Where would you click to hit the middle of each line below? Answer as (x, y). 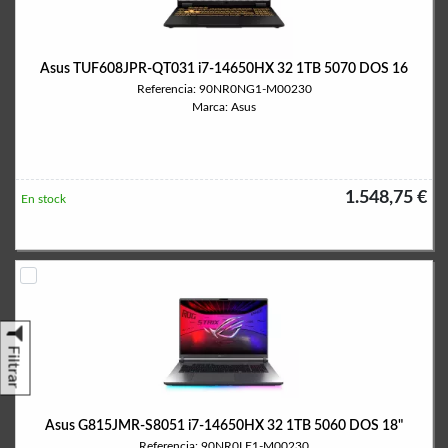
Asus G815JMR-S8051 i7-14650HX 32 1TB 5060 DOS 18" (224, 426)
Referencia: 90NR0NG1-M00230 (224, 89)
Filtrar (13, 367)
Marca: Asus (224, 107)
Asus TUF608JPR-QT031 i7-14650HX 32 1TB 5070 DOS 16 (224, 69)
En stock (43, 199)
